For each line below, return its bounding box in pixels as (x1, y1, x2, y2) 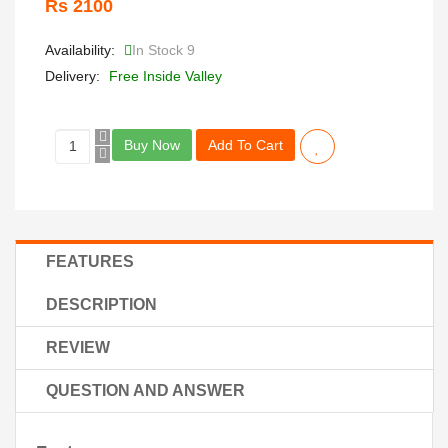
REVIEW (46, 339, 110, 357)
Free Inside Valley (105, 68, 222, 85)
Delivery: (45, 68, 100, 85)
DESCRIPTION (46, 296, 157, 314)
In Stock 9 (132, 42, 195, 59)
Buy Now (124, 137, 180, 154)
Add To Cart (208, 137, 283, 154)
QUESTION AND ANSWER (46, 382, 245, 400)
